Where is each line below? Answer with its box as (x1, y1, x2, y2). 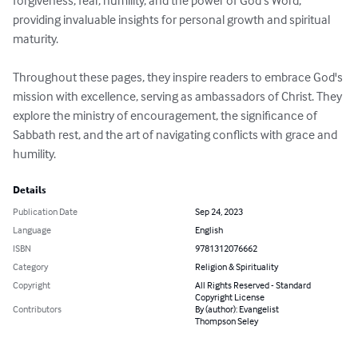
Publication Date (13, 205, 78, 218)
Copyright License (195, 291, 265, 304)
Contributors (13, 303, 62, 316)
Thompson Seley (195, 315, 258, 328)
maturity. (13, 30, 58, 47)
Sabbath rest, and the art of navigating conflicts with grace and (13, 126, 340, 143)
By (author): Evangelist (195, 303, 279, 316)
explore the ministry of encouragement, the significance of (13, 107, 320, 124)
